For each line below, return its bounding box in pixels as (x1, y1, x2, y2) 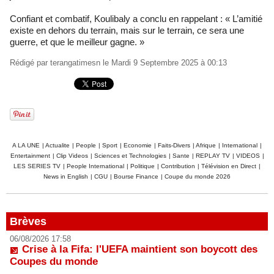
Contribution (161, 162, 195, 169)
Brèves (10, 215, 46, 228)
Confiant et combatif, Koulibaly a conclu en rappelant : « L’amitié (10, 13, 262, 24)
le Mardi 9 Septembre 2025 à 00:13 (100, 57, 227, 67)
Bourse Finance (114, 172, 158, 180)
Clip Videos (56, 152, 88, 159)
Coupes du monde (10, 256, 98, 267)
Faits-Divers (158, 141, 190, 149)
